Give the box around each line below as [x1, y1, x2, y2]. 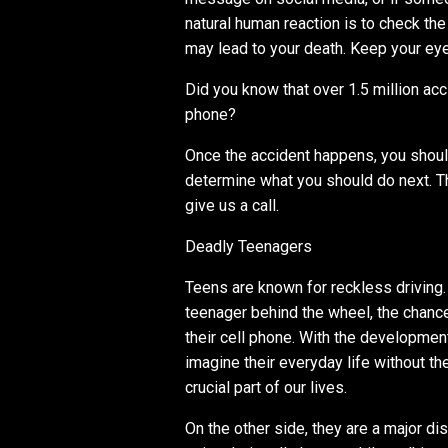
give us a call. [185, 196, 280, 215]
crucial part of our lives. [185, 378, 348, 397]
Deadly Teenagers [185, 237, 313, 256]
